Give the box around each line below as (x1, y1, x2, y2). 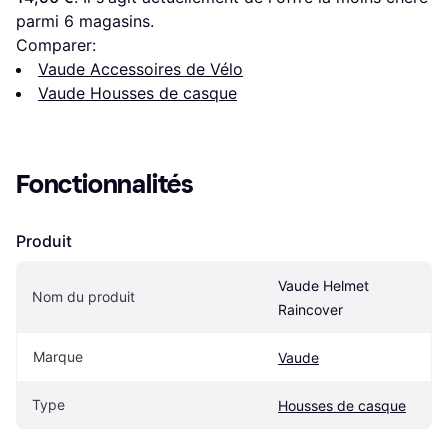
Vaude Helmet (278, 276, 369, 294)
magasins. (74, 10, 154, 31)
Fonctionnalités (16, 168, 194, 200)
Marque (33, 347, 83, 365)
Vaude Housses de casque (38, 82, 237, 103)
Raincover (278, 300, 343, 318)
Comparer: (16, 34, 96, 55)
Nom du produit (32, 287, 135, 305)
